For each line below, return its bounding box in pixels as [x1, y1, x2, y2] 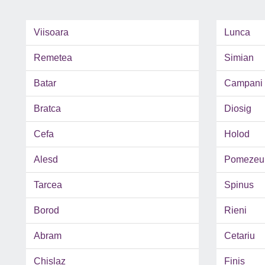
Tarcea [34, 180, 62, 190]
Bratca [34, 104, 61, 114]
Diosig [224, 104, 251, 114]
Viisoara [34, 27, 69, 38]
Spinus [224, 180, 254, 190]
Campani [224, 78, 263, 89]
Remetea [34, 53, 72, 63]
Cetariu [224, 231, 255, 241]
